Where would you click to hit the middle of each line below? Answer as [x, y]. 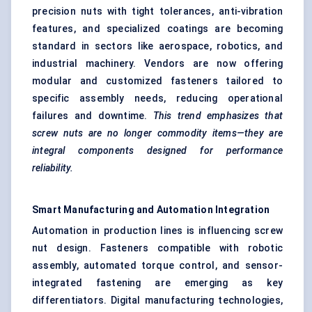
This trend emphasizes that [218, 116]
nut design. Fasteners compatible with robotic [157, 248]
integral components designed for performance [157, 151]
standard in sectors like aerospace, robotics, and [157, 46]
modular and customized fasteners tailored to [157, 81]
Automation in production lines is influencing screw [157, 231]
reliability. [53, 168]
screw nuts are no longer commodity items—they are [157, 133]
